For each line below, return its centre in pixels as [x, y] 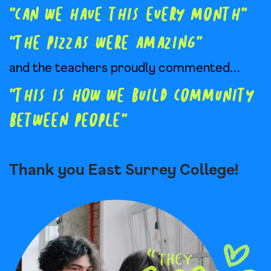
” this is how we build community [132, 97]
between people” [65, 122]
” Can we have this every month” [125, 16]
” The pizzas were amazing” [103, 44]
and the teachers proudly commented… [124, 67]
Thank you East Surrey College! [124, 169]
